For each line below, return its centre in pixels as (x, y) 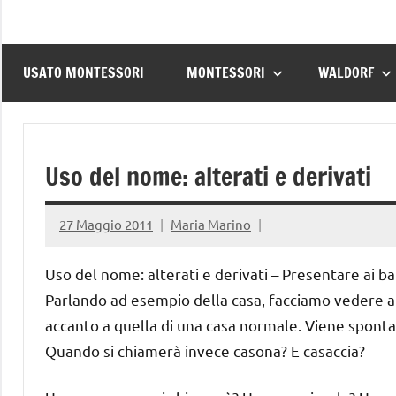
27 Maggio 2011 (106, 225)
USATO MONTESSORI (84, 73)
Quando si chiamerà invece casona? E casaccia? (205, 350)
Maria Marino (211, 225)
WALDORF (346, 73)
